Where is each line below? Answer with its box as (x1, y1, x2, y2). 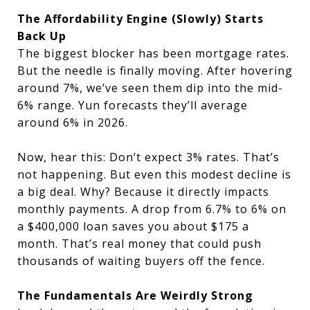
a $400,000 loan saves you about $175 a (17, 219, 249, 234)
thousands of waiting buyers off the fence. (17, 253, 265, 268)
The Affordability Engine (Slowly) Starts (17, 11, 264, 26)
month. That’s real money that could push (17, 236, 262, 251)
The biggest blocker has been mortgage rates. (17, 46, 289, 61)
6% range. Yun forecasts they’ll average (17, 98, 248, 113)
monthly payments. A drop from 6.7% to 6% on (17, 201, 286, 217)
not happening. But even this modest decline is (17, 167, 291, 182)
